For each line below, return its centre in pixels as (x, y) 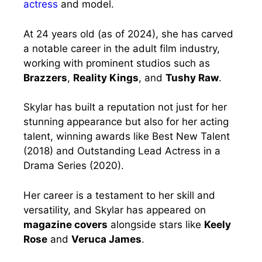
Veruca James (106, 239)
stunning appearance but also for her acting (126, 122)
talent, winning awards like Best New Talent (127, 137)
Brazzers (45, 77)
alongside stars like (156, 224)
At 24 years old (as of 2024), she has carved (128, 34)
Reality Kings (106, 77)
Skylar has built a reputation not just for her (125, 107)
